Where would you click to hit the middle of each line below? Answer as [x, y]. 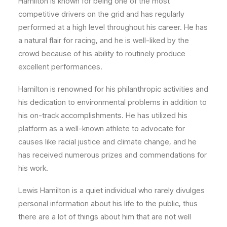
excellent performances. [60, 67]
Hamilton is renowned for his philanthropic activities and [113, 89]
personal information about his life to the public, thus [108, 204]
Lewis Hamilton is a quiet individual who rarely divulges [111, 191]
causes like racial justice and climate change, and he [107, 142]
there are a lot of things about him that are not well [105, 217]
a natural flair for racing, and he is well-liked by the [104, 41]
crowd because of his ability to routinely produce [102, 54]
